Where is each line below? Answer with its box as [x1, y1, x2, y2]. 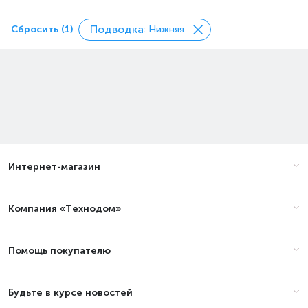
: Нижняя [144, 23, 184, 35]
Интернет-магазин [8, 161, 100, 173]
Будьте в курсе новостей [8, 287, 133, 298]
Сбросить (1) [11, 23, 73, 35]
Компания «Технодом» [8, 203, 121, 214]
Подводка [90, 23, 144, 36]
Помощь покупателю [8, 245, 111, 256]
